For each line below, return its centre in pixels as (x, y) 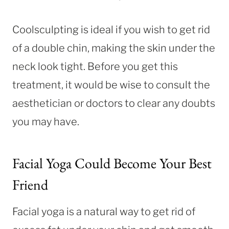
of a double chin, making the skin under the (114, 48)
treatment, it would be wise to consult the (111, 85)
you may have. (47, 121)
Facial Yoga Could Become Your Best (112, 163)
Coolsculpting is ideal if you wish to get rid (111, 29)
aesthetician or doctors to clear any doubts (114, 103)
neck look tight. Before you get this (95, 66)
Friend (30, 184)
